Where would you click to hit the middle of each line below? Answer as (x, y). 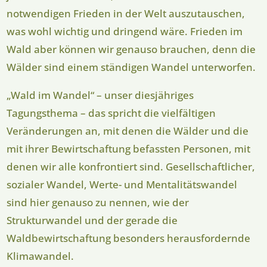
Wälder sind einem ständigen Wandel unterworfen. (131, 67)
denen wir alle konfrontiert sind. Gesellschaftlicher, (131, 167)
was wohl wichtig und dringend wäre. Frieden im (125, 32)
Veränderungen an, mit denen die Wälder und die (128, 131)
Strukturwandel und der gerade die (92, 221)
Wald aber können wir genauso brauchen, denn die (131, 49)
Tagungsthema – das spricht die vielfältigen (111, 113)
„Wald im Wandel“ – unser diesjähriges (100, 95)
